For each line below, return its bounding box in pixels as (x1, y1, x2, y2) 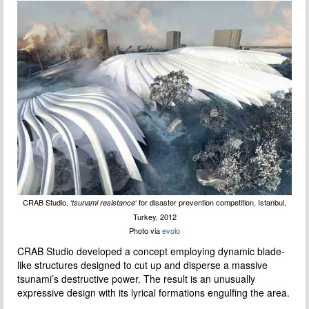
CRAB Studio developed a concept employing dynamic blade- (17, 243, 285, 258)
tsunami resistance (72, 197, 135, 208)
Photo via (129, 224, 162, 236)
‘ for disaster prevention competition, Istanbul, (135, 196, 286, 208)
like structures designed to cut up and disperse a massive (17, 257, 268, 272)
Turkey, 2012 (132, 210, 177, 222)
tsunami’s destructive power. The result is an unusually (17, 271, 255, 286)
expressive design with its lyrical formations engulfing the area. (17, 285, 290, 299)
